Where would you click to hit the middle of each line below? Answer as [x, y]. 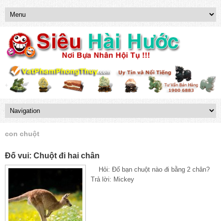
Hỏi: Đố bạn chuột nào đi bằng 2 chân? [150, 169]
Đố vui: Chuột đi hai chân [52, 155]
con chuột [22, 134]
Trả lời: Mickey [112, 179]
